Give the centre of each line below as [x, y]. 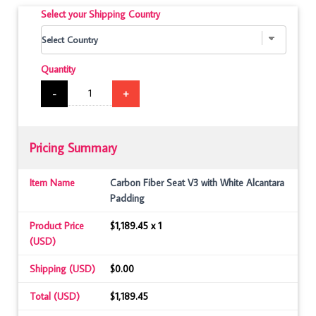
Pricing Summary [73, 148]
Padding [127, 199]
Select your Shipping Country [101, 14]
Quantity [58, 69]
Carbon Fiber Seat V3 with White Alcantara [197, 183]
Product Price [57, 226]
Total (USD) [55, 297]
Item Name [52, 183]
